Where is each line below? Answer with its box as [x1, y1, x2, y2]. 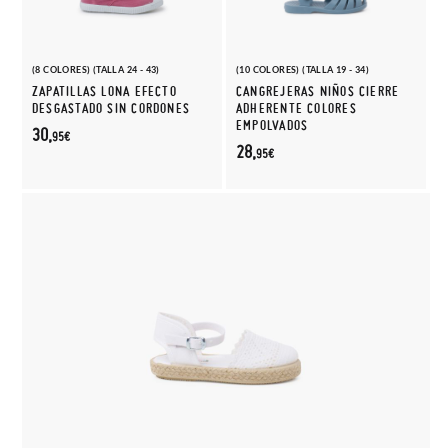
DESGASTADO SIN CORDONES [32, 100, 191, 117]
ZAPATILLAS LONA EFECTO [32, 83, 177, 100]
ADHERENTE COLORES [236, 100, 357, 117]
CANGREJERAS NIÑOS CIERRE [236, 83, 400, 100]
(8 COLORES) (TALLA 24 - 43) [32, 64, 160, 75]
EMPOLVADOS [236, 117, 309, 134]
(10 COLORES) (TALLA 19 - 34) [236, 64, 370, 75]
